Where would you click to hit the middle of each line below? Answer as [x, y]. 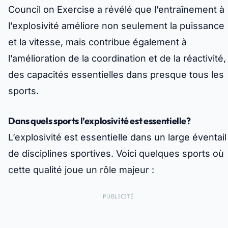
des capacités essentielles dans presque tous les [116, 75]
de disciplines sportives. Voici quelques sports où [116, 154]
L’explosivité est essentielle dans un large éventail [117, 137]
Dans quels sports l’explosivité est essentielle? [99, 121]
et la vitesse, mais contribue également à [97, 42]
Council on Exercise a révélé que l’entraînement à [116, 10]
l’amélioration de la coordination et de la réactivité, [117, 59]
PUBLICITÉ [118, 196]
